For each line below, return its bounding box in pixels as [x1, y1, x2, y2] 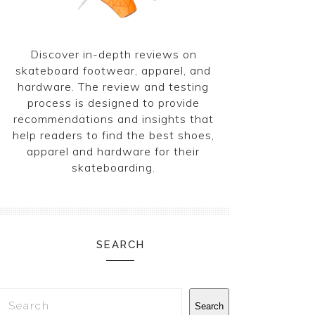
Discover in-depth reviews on [30, 47, 197, 61]
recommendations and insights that [13, 112, 214, 126]
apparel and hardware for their [27, 144, 200, 158]
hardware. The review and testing [18, 79, 209, 94]
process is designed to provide [27, 96, 200, 110]
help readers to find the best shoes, [12, 128, 214, 142]
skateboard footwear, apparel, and [15, 63, 211, 77]
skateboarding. [71, 160, 155, 174]
